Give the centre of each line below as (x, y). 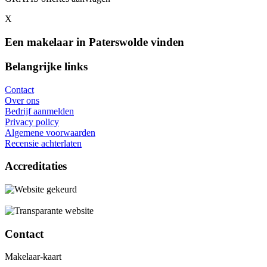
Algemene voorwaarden (50, 132)
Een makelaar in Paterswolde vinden (94, 42)
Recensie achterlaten (43, 143)
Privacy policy (32, 122)
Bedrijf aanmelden (39, 111)
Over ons (22, 100)
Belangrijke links (46, 66)
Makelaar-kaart (33, 257)
